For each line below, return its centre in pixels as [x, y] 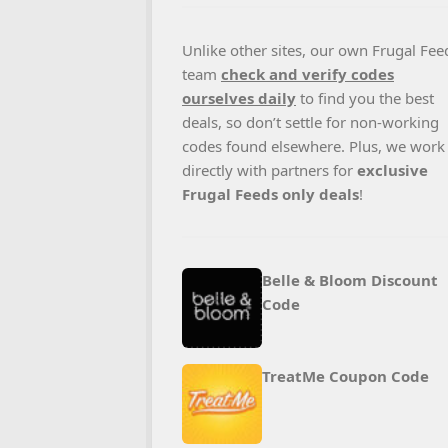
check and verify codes [307, 74]
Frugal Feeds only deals [270, 194]
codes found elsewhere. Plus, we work [313, 146]
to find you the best [365, 98]
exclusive [392, 170]
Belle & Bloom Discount [350, 280]
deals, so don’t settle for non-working [310, 122]
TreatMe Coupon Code [345, 376]
